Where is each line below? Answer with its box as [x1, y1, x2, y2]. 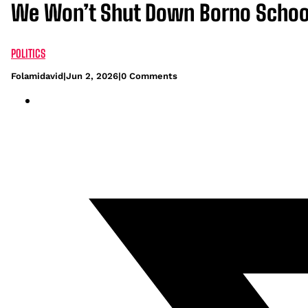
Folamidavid [11, 70, 63, 81]
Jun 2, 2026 [66, 70, 118, 81]
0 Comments [121, 70, 177, 81]
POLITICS [11, 46, 45, 60]
